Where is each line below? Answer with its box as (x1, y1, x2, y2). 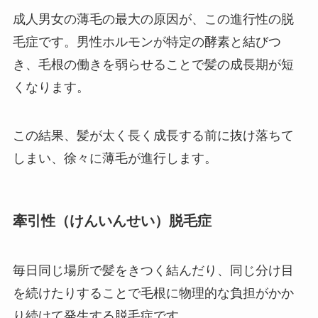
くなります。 (12, 80, 89, 95)
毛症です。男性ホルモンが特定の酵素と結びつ (12, 35, 281, 50)
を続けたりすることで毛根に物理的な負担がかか (12, 285, 294, 300)
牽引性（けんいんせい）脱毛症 (12, 213, 212, 229)
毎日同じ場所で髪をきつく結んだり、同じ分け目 (12, 263, 294, 278)
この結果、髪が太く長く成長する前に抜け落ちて (12, 128, 294, 143)
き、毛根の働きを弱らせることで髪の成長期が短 (12, 57, 294, 72)
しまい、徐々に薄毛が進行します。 (12, 151, 217, 166)
